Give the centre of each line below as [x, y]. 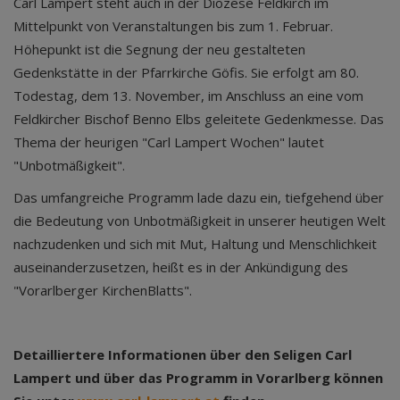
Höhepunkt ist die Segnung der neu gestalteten [159, 49]
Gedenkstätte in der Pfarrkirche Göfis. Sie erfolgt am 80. [186, 72]
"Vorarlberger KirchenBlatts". [103, 290]
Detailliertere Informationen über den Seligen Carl [183, 354]
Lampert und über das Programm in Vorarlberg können [198, 378]
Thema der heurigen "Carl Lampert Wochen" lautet [169, 142]
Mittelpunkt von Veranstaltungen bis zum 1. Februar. [173, 26]
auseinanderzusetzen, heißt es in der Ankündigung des [181, 267]
